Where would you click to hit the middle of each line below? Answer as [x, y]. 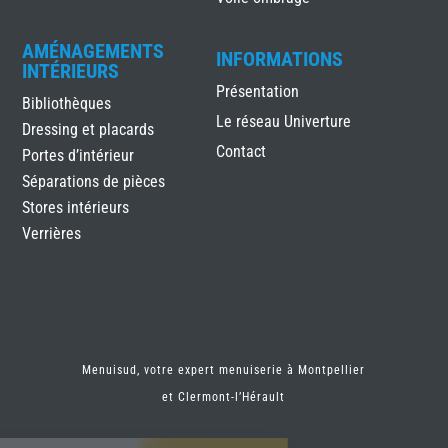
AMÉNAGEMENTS [93, 50]
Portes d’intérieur [78, 155]
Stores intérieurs [76, 207]
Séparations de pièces [94, 181]
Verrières [52, 233]
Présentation [257, 91]
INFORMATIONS [279, 58]
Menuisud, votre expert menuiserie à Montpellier [224, 369]
